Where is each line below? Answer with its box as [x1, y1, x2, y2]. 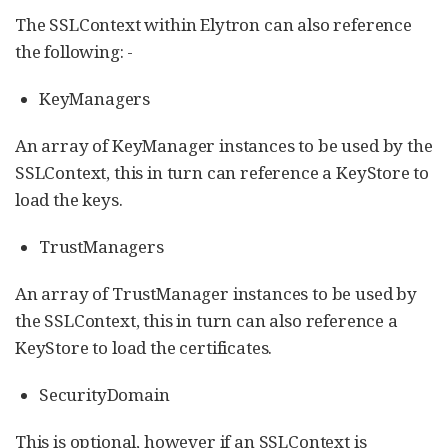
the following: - [15, 40, 134, 63]
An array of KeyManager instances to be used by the [15, 134, 433, 157]
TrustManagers [39, 235, 164, 258]
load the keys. [15, 188, 123, 211]
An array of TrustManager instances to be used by [15, 282, 417, 305]
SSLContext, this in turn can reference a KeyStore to [15, 161, 430, 184]
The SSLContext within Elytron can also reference [15, 13, 412, 36]
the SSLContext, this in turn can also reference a [15, 309, 398, 332]
